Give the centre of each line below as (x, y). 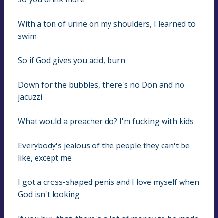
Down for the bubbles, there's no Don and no (101, 85)
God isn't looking (49, 194)
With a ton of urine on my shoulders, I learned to (107, 24)
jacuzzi (30, 97)
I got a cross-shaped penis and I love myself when (109, 182)
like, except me (45, 158)
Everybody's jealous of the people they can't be (104, 146)
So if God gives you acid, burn (72, 61)
